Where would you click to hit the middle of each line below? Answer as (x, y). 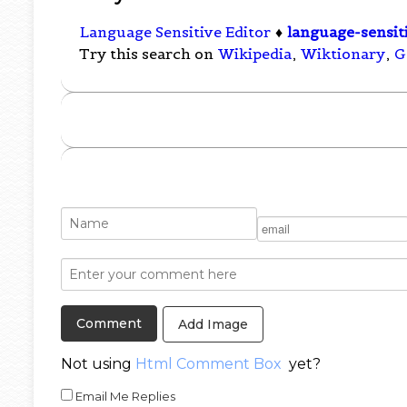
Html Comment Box (209, 363)
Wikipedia (255, 54)
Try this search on (149, 54)
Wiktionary (343, 54)
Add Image (213, 324)
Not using (99, 363)
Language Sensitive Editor (176, 32)
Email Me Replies (124, 396)
